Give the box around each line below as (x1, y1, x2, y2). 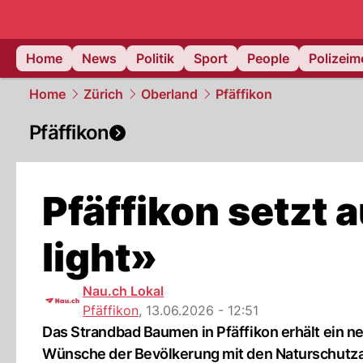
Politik (136, 50, 174, 66)
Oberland (141, 86, 198, 102)
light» (42, 233, 157, 281)
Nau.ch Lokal (83, 283, 164, 299)
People (247, 50, 289, 66)
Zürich (83, 86, 123, 102)
